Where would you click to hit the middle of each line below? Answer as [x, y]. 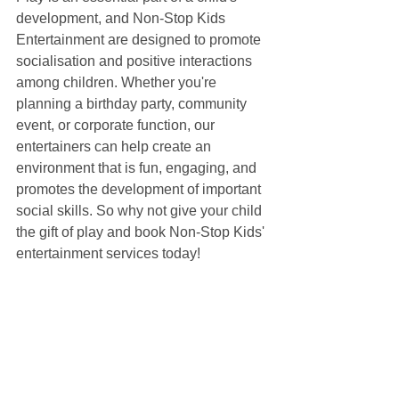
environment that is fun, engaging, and [138, 168]
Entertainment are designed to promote [140, 40]
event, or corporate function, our [117, 125]
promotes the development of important [140, 189]
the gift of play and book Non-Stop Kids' [142, 232]
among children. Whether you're [118, 82]
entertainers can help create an [115, 147]
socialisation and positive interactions [136, 61]
